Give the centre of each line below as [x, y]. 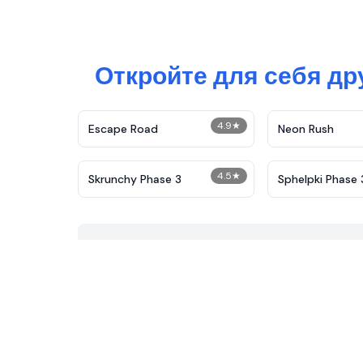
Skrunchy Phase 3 [135, 179]
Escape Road [123, 129]
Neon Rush [305, 129]
